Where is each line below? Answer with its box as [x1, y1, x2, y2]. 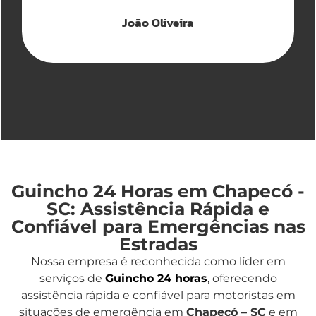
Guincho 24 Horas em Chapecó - [11, 181, 305, 202]
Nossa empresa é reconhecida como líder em [30, 255, 286, 268]
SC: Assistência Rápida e [47, 198, 269, 219]
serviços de [39, 272, 105, 285]
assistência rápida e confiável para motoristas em [20, 288, 296, 302]
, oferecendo [207, 272, 277, 285]
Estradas [119, 233, 197, 255]
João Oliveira [122, 13, 194, 32]
